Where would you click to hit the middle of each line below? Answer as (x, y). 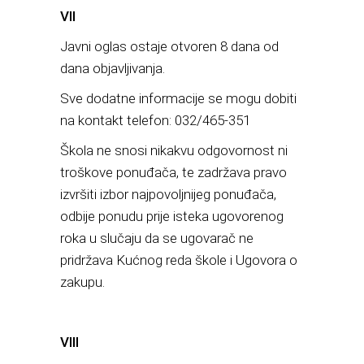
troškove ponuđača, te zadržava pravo (173, 172)
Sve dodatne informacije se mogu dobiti (178, 98)
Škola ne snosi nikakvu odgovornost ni (174, 150)
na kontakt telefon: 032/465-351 (155, 120)
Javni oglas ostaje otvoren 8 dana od (169, 46)
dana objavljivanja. (113, 68)
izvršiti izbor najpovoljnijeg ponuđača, (168, 194)
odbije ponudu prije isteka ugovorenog (172, 216)
